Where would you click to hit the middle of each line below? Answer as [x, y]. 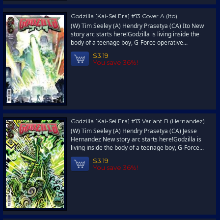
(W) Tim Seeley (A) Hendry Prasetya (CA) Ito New [137, 26]
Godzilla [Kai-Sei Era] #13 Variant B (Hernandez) [138, 121]
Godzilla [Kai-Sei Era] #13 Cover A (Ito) [124, 16]
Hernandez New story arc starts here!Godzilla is [136, 139]
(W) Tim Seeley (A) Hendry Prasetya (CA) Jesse [134, 131]
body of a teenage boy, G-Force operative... [129, 42]
